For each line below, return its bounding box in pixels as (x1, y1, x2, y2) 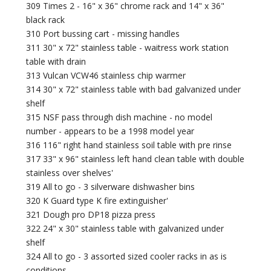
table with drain (26, 56, 87, 68)
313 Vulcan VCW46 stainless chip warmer (26, 70, 186, 82)
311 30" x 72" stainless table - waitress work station (26, 42, 229, 54)
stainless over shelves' (26, 167, 114, 179)
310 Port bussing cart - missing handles (26, 28, 180, 40)
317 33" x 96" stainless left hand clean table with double (26, 153, 245, 165)
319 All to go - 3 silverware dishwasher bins (26, 181, 195, 193)
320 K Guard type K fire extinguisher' (26, 195, 169, 207)
